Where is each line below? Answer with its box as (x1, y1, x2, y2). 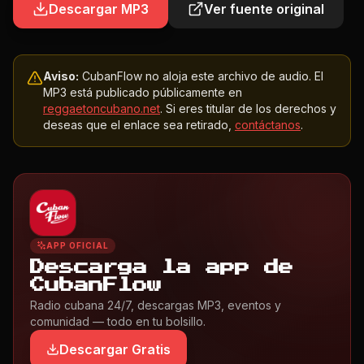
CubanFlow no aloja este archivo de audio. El (79, 69, 323, 83)
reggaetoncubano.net (43, 102, 160, 115)
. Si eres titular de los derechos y (160, 102, 336, 115)
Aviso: (43, 69, 79, 83)
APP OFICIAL (46, 240, 109, 250)
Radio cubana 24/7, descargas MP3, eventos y (30, 297, 281, 312)
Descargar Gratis (59, 340, 171, 357)
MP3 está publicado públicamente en (43, 85, 242, 99)
